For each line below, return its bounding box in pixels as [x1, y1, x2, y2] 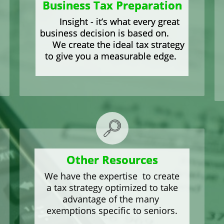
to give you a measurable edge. [45, 49, 179, 62]
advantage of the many [62, 192, 161, 205]
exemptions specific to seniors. [46, 204, 177, 216]
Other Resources [66, 151, 158, 167]
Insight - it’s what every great [44, 15, 179, 27]
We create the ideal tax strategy [39, 38, 184, 50]
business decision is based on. [40, 26, 184, 39]
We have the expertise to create [44, 169, 179, 182]
